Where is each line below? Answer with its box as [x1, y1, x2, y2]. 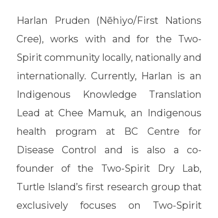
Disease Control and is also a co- [16, 144, 202, 156]
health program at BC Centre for [16, 126, 202, 138]
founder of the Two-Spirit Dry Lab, [16, 163, 202, 175]
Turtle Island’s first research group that [16, 181, 202, 193]
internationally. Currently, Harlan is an [16, 70, 202, 82]
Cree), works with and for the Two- [16, 33, 202, 45]
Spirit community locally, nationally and [16, 52, 202, 64]
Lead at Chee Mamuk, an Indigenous [16, 107, 202, 119]
